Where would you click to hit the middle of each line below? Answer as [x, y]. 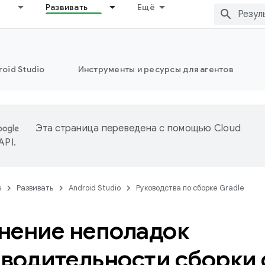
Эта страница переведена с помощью [125, 128]
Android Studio [95, 188]
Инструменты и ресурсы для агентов [156, 69]
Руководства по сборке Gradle [190, 188]
